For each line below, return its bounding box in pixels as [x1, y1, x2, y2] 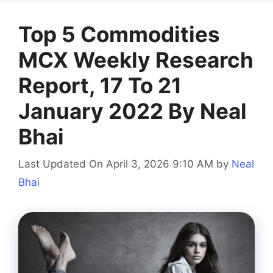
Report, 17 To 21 [18, 73, 182, 99]
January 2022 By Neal [18, 98, 247, 124]
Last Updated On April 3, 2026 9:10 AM [18, 157, 213, 170]
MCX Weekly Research [18, 47, 253, 73]
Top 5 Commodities [18, 21, 220, 48]
